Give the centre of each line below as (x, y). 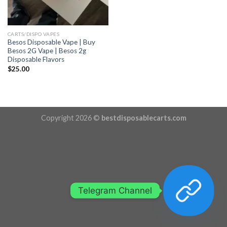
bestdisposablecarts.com (144, 118)
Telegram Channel (115, 190)
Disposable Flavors (36, 60)
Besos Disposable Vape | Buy (51, 42)
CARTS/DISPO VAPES (33, 34)
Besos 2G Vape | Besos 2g (47, 51)
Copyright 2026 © (71, 118)
